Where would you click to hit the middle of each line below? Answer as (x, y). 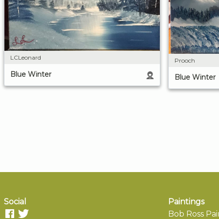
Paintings (186, 202)
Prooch (185, 61)
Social (15, 202)
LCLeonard (26, 58)
